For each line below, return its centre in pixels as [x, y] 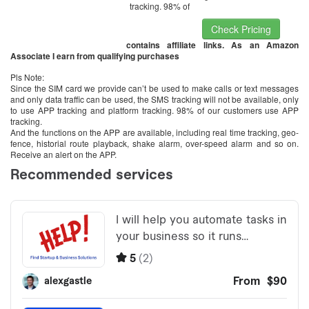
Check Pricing [241, 29]
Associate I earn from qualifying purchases [95, 56]
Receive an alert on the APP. [63, 154]
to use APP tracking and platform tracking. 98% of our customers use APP [154, 110]
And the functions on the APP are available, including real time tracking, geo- [154, 132]
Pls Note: [27, 77]
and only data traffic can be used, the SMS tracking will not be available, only [154, 99]
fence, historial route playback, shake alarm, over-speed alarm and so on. [154, 143]
